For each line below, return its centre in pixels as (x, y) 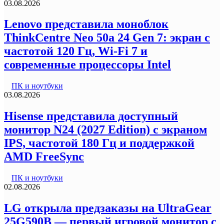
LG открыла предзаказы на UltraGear (108, 208)
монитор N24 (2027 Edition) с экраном (105, 130)
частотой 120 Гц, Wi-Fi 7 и (76, 51)
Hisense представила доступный (91, 116)
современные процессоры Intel (87, 65)
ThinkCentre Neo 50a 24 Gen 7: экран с (107, 38)
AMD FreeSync (44, 157)
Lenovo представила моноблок (86, 24)
